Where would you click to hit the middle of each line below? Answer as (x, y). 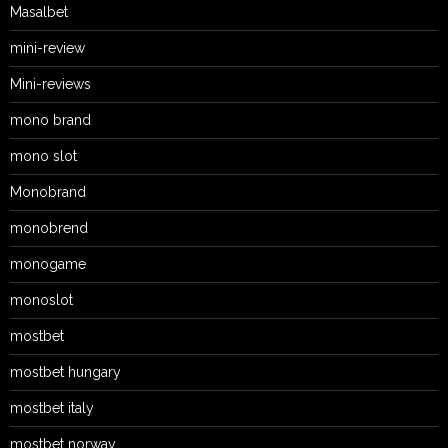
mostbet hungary (65, 371)
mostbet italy (52, 407)
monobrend (49, 227)
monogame (48, 263)
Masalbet (39, 11)
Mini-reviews (50, 83)
